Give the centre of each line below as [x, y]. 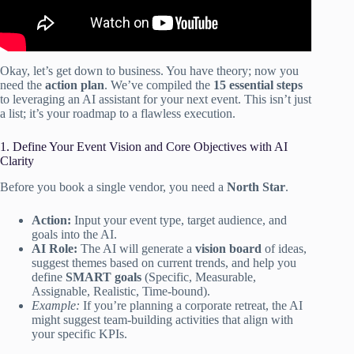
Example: [56, 305]
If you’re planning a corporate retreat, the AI [191, 305]
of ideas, [284, 248]
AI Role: [55, 248]
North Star [256, 186]
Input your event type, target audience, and [179, 220]
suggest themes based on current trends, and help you [164, 262]
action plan [75, 85]
